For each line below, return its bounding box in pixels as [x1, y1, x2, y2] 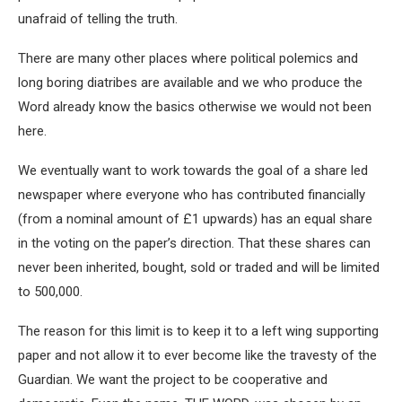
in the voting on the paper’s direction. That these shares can [18, 235, 371, 252]
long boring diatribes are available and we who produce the [18, 74, 363, 92]
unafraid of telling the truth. [18, 11, 178, 28]
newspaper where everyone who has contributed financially [18, 187, 365, 204]
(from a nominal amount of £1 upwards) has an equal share [18, 211, 372, 228]
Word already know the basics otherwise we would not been [18, 99, 371, 116]
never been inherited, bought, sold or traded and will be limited [18, 259, 380, 276]
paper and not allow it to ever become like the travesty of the [18, 347, 377, 364]
